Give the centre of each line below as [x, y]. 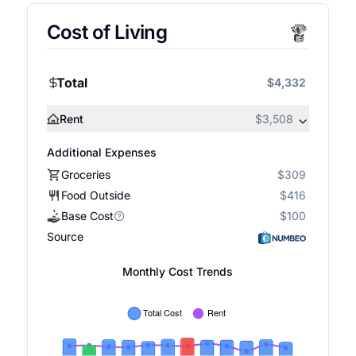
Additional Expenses [101, 152]
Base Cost [87, 216]
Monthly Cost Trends [178, 271]
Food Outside [95, 195]
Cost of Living [107, 32]
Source [65, 236]
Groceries [85, 174]
